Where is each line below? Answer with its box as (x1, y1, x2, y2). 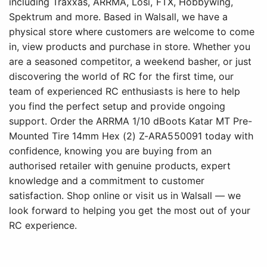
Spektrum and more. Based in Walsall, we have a (9, 11, 228, 23)
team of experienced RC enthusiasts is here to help (9, 85, 240, 98)
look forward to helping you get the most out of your (9, 204, 250, 217)
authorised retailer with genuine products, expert (9, 160, 231, 172)
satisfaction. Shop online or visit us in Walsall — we (9, 190, 241, 202)
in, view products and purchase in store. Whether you (9, 41, 250, 53)
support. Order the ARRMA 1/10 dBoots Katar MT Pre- (9, 115, 252, 128)
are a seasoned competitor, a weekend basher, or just (9, 55, 252, 68)
